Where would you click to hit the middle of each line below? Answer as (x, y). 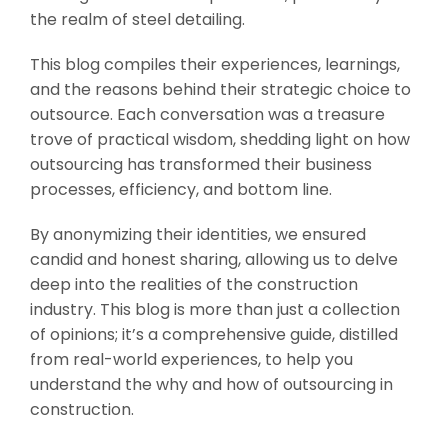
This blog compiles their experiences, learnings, (215, 64)
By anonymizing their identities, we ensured (198, 234)
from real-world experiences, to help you (191, 359)
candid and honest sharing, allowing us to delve (214, 259)
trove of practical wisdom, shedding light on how (220, 139)
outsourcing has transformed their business (201, 164)
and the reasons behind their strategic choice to (220, 89)
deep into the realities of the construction (194, 284)
